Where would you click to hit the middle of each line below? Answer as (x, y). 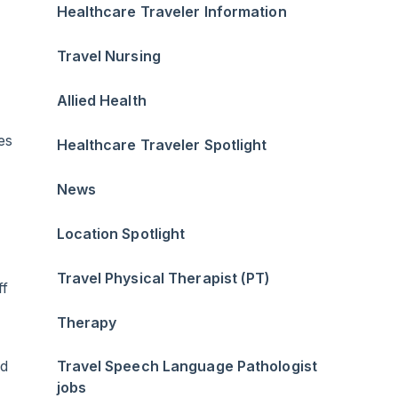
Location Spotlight (121, 234)
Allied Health (101, 101)
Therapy (87, 323)
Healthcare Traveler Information (171, 12)
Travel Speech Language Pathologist (187, 366)
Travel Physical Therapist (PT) (163, 279)
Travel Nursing (108, 56)
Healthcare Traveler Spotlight (162, 145)
